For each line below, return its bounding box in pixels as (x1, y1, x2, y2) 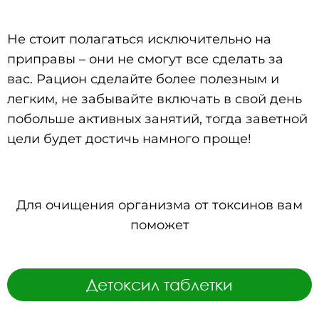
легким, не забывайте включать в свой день (7, 90, 302, 107)
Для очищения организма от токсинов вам (16, 197, 303, 213)
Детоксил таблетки (86, 274, 233, 294)
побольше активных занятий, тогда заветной (7, 110, 308, 127)
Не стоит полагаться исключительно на (7, 31, 271, 47)
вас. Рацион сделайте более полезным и (7, 70, 279, 87)
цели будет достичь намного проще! (7, 130, 251, 147)
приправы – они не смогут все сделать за (7, 51, 283, 67)
